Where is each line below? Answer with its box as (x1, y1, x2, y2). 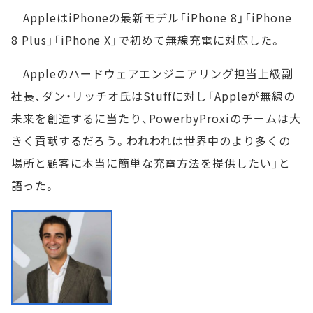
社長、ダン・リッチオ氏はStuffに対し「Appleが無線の (11, 87, 296, 105)
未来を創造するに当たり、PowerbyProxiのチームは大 (11, 110, 301, 127)
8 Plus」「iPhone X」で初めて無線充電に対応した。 (11, 31, 282, 49)
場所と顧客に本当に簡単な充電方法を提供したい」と (11, 154, 291, 172)
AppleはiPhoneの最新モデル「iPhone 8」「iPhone (11, 9, 292, 27)
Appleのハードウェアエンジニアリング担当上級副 (11, 65, 293, 82)
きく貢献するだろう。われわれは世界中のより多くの (11, 132, 291, 150)
